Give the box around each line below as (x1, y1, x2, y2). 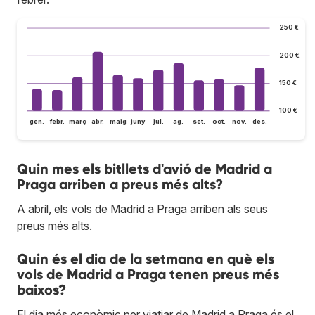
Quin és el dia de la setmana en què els (17, 250, 274, 268)
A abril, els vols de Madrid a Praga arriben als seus (17, 202, 268, 217)
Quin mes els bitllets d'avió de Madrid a (17, 160, 272, 178)
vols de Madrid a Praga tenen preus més (17, 266, 279, 283)
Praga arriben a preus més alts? (17, 176, 223, 193)
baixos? (17, 281, 66, 299)
